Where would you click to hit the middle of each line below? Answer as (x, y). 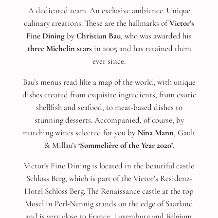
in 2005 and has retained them (141, 48)
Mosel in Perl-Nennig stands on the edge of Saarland (109, 204)
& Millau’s (61, 145)
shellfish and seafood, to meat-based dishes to (109, 107)
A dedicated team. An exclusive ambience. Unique (109, 10)
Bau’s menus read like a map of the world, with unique (109, 82)
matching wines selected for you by (80, 132)
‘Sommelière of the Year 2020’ (125, 145)
